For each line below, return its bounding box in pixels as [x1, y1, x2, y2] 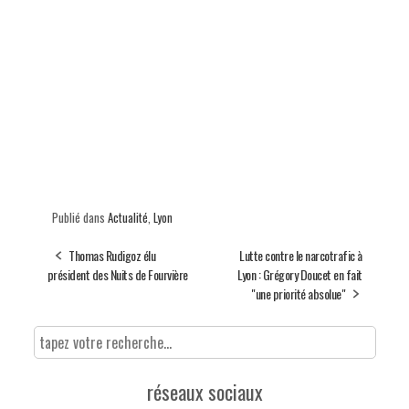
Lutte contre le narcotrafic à [239, 246, 362, 266]
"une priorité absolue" [251, 284, 345, 304]
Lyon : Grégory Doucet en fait [237, 265, 362, 285]
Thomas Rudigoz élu [68, 246, 155, 266]
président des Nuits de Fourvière [47, 265, 188, 285]
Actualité [107, 208, 148, 227]
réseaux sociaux [146, 377, 263, 407]
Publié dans [51, 208, 108, 227]
